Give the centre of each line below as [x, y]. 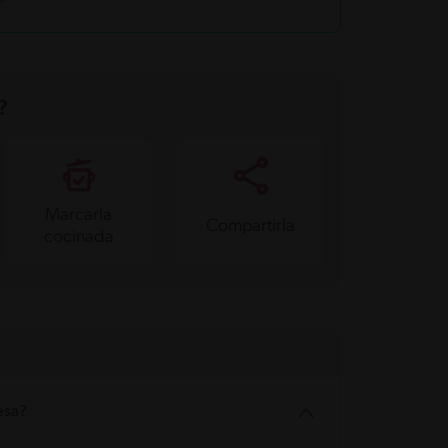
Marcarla [79, 215]
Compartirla [251, 226]
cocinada [78, 237]
